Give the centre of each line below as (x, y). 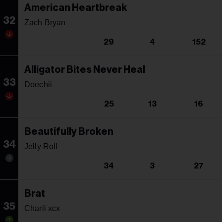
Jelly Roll (41, 146)
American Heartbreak (76, 8)
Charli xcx (42, 208)
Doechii (38, 84)
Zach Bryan (45, 22)
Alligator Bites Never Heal (85, 70)
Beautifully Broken (69, 132)
